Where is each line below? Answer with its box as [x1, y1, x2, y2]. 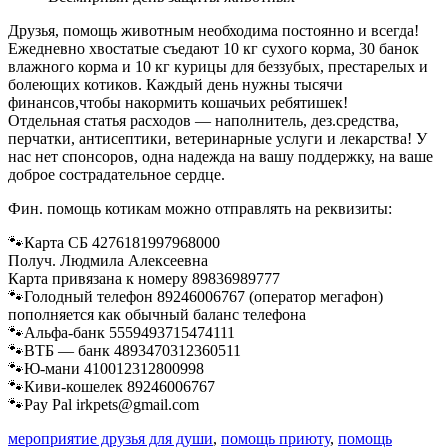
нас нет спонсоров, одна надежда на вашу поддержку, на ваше [8, 147, 433, 165]
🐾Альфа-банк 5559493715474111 [8, 323, 235, 341]
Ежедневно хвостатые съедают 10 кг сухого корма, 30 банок [8, 39, 419, 57]
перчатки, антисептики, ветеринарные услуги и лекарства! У [8, 129, 427, 147]
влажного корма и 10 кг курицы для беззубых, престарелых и [8, 57, 428, 75]
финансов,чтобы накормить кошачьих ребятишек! [8, 93, 348, 111]
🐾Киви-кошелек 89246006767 [8, 377, 215, 395]
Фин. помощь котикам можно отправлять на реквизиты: [8, 199, 392, 217]
